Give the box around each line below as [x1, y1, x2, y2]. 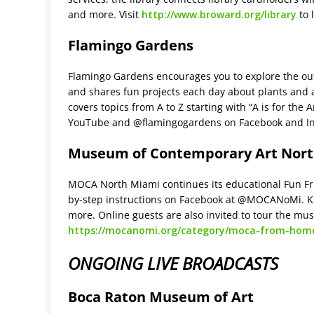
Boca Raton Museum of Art [68, 287, 254, 307]
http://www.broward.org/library [142, 8, 296, 22]
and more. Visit [68, 8, 142, 22]
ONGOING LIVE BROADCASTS [68, 252, 278, 275]
